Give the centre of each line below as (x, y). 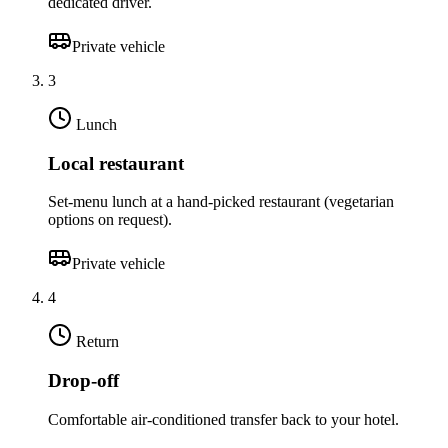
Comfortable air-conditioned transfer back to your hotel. (223, 419)
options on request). (110, 220)
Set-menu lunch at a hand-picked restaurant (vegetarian (221, 202)
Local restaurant (116, 163)
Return (97, 342)
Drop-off (83, 381)
